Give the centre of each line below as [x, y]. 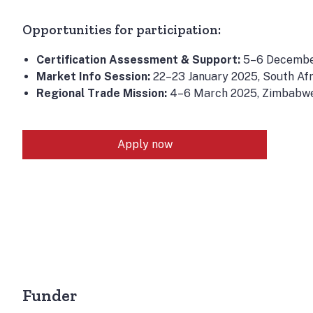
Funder [50, 295]
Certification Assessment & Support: [138, 60]
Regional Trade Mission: [102, 93]
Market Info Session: [93, 77]
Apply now [145, 144]
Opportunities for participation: [122, 30]
